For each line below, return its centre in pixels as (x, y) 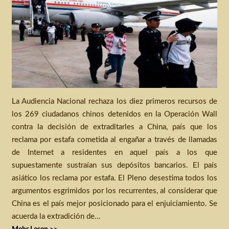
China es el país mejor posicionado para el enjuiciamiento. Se (114, 203)
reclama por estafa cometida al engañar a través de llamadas (114, 140)
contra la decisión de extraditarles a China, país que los (114, 127)
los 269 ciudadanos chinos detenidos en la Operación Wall (114, 114)
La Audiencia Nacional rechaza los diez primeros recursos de (114, 101)
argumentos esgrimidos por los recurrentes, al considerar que (114, 191)
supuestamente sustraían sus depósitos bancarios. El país (114, 165)
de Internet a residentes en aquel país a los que (114, 152)
